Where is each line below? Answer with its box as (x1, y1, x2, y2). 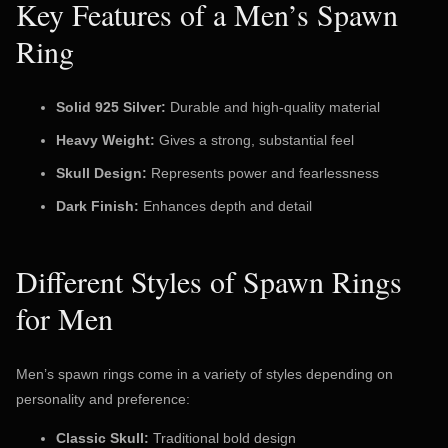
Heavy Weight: (56, 132, 155, 149)
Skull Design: (56, 165, 147, 182)
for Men (16, 298, 113, 339)
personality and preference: (16, 390, 190, 407)
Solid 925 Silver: (56, 99, 166, 116)
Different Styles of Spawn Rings (16, 261, 402, 302)
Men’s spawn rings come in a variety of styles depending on (16, 365, 393, 382)
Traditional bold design (149, 429, 296, 446)
